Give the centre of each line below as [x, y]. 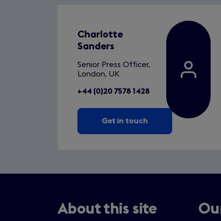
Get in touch [125, 121]
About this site [107, 209]
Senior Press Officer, [114, 64]
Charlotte [100, 34]
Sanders [96, 46]
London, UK [98, 74]
